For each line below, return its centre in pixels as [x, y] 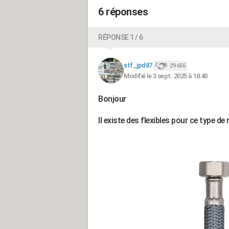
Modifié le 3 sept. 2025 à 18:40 [166, 76]
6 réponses [123, 12]
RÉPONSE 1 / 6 [121, 38]
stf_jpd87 [138, 65]
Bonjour [112, 99]
